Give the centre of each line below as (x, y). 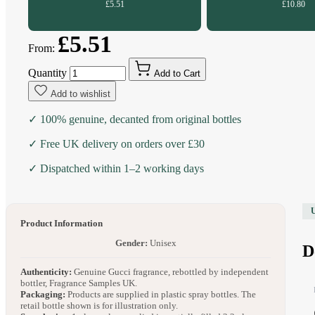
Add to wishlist (81, 94)
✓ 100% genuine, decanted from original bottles (135, 119)
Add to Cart (177, 73)
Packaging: (43, 294)
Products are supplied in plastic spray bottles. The (161, 294)
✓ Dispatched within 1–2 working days (116, 168)
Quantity (47, 72)
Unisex (162, 243)
